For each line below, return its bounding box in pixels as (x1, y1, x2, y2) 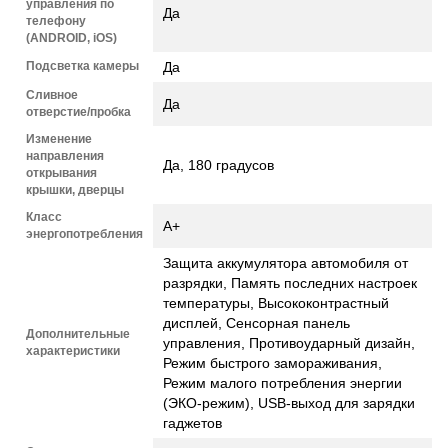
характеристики (26, 343, 120, 358)
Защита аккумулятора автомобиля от (163, 254, 408, 271)
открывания (26, 165, 97, 180)
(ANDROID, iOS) (26, 30, 117, 45)
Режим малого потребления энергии (163, 374, 402, 391)
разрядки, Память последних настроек (163, 274, 417, 291)
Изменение (26, 131, 92, 146)
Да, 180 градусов (163, 156, 274, 173)
